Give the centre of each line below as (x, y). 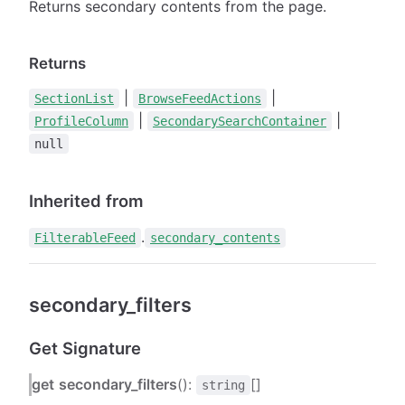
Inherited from (86, 200)
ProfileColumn (81, 121)
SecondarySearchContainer (240, 121)
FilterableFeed (85, 237)
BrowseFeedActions (200, 98)
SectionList (74, 98)
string (224, 385)
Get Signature (85, 348)
